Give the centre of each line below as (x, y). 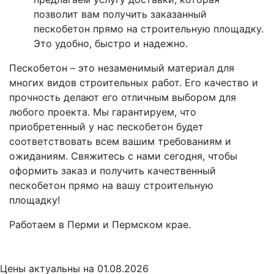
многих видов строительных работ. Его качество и (134, 82)
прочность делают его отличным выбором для (123, 97)
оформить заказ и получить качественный (113, 170)
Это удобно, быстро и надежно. (111, 43)
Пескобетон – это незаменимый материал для (122, 68)
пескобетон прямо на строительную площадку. (149, 28)
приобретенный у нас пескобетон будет (106, 126)
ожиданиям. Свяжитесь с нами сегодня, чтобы (123, 156)
